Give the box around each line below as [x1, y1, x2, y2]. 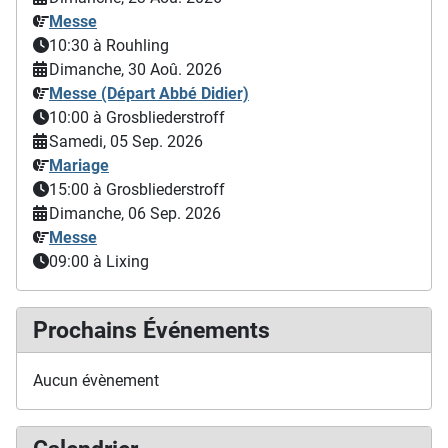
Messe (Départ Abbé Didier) [49, 84, 249, 103]
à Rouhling [93, 36, 169, 55]
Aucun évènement [33, 371, 159, 390]
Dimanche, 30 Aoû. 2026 [49, 60, 222, 79]
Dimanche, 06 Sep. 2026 [49, 204, 221, 223]
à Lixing [93, 252, 149, 271]
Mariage [49, 156, 109, 175]
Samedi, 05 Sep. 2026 [49, 132, 203, 151]
